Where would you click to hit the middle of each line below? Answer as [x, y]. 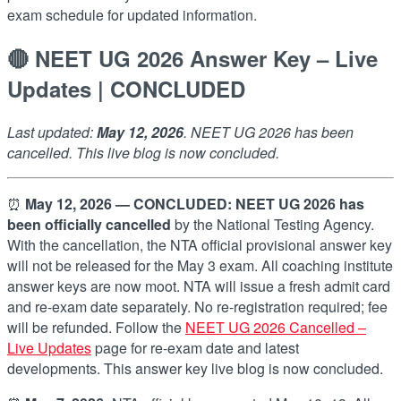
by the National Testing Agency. [273, 224]
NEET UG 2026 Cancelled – [276, 327]
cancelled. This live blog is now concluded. [143, 152]
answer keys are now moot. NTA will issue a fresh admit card [199, 286]
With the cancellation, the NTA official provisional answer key [200, 244]
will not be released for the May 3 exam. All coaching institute [200, 265]
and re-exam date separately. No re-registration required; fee [197, 306]
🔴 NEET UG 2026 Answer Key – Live [192, 58]
